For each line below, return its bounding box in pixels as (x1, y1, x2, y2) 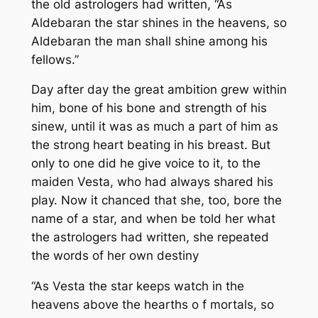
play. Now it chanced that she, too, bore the (31, 193, 282, 208)
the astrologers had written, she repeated (31, 230, 269, 245)
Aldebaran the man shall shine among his (31, 33, 268, 48)
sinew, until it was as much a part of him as (31, 119, 278, 134)
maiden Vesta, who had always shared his (31, 175, 273, 190)
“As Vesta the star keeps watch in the (31, 279, 244, 294)
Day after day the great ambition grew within (31, 82, 287, 97)
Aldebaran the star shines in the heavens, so (31, 15, 287, 30)
